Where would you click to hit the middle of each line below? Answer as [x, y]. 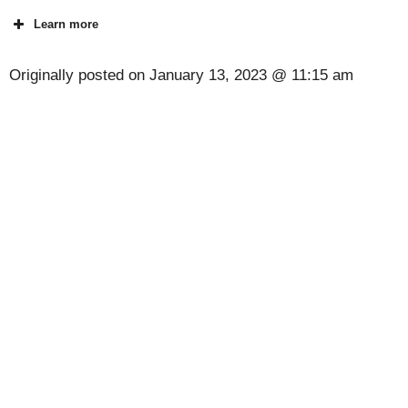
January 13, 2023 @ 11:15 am [251, 75]
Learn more [66, 24]
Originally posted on [79, 75]
